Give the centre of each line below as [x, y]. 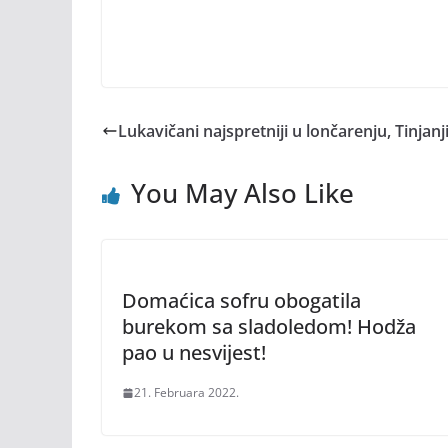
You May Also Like [242, 193]
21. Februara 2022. [186, 392]
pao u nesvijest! [194, 352]
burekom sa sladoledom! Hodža [269, 326]
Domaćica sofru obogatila [241, 300]
